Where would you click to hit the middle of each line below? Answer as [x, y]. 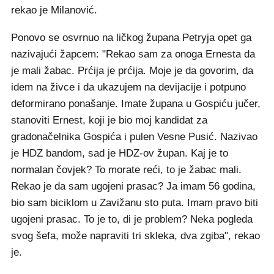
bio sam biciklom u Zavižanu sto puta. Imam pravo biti [135, 203]
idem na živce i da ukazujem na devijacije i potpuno [128, 87]
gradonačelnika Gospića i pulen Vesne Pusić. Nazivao [134, 137]
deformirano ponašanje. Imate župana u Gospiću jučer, [136, 104]
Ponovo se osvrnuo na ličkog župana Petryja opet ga [131, 38]
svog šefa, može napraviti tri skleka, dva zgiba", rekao [135, 236]
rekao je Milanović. [56, 10]
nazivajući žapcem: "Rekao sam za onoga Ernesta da [133, 54]
